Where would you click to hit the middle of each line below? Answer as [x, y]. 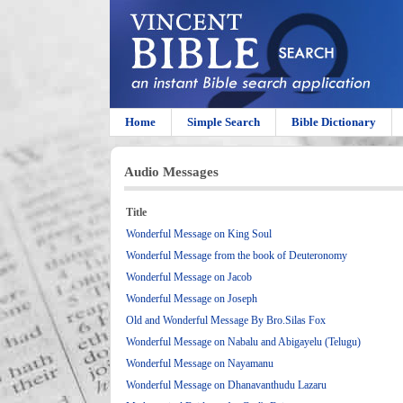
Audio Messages [171, 172]
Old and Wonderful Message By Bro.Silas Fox [226, 320]
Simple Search [224, 122]
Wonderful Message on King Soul [199, 234]
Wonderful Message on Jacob [189, 277]
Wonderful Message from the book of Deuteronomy [237, 255]
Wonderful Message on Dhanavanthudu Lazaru [226, 385]
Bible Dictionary [334, 122]
